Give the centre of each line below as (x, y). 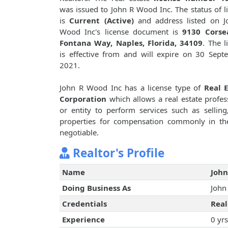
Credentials (84, 204)
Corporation (83, 99)
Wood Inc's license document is (121, 32)
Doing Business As (96, 188)
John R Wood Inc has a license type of (132, 88)
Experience (83, 220)
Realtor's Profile (117, 153)
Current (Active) (102, 21)
